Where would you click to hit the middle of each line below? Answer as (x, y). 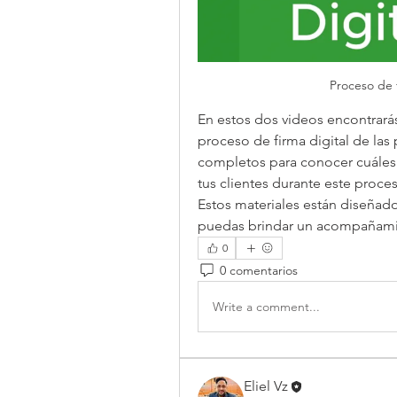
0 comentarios (259, 270)
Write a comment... (266, 306)
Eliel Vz (266, 386)
